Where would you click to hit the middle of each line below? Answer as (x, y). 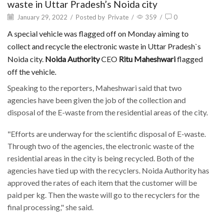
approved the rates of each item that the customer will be (102, 182)
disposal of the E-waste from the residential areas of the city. (108, 112)
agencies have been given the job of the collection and (97, 100)
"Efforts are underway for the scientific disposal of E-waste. (107, 133)
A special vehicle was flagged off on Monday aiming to (98, 34)
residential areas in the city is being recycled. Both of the (101, 158)
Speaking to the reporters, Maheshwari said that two (95, 88)
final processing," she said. (50, 207)
